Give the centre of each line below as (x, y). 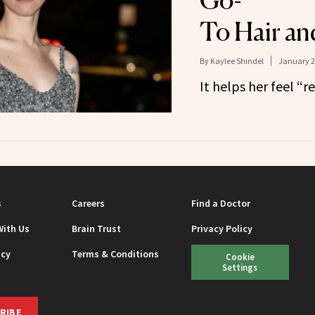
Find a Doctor (221, 203)
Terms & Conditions (116, 253)
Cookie (240, 256)
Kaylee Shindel (237, 61)
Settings (240, 267)
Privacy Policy (222, 228)
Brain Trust (97, 228)
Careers (89, 203)
